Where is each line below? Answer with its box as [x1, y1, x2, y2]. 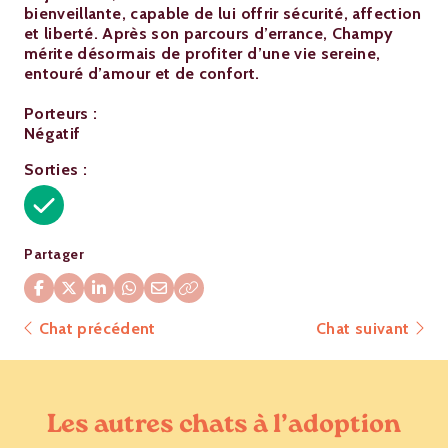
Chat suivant [316, 319, 414, 338]
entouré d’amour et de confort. [24, 64, 260, 83]
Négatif [24, 124, 81, 143]
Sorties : [24, 160, 88, 179]
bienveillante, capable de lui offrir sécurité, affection [24, 4, 422, 23]
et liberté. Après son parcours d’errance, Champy [24, 24, 394, 43]
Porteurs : [24, 104, 98, 123]
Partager [24, 245, 84, 263]
